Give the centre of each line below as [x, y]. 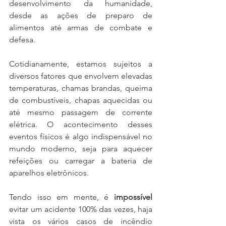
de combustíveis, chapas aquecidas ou [81, 100]
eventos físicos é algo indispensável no [81, 136]
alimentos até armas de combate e [81, 27]
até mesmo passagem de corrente [81, 112]
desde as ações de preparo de [81, 15]
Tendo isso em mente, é [62, 197]
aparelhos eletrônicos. [49, 173]
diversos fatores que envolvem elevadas [81, 76]
